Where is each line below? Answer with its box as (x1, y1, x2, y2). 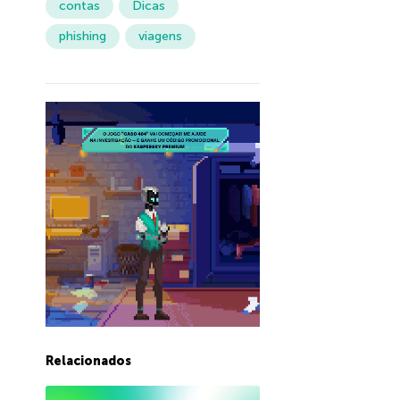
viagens (137, 29, 182, 45)
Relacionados (45, 354, 131, 370)
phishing (58, 29, 106, 45)
